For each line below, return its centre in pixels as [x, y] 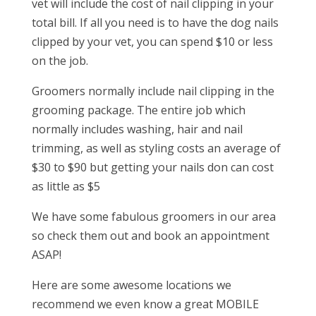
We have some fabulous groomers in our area [153, 217]
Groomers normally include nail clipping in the [153, 91]
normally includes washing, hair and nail [137, 129]
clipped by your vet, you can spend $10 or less [152, 42]
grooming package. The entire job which [138, 110]
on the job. [60, 61]
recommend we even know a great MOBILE [145, 304]
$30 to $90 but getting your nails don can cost [152, 167]
